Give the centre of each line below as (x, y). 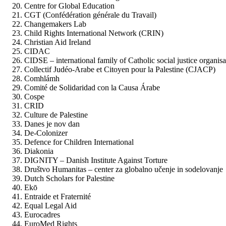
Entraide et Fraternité (58, 196)
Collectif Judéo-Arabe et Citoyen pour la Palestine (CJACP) (120, 69)
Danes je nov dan (52, 124)
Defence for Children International (79, 142)
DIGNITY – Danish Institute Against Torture (96, 160)
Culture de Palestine (56, 115)
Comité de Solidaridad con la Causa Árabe (92, 87)
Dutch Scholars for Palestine (69, 178)
